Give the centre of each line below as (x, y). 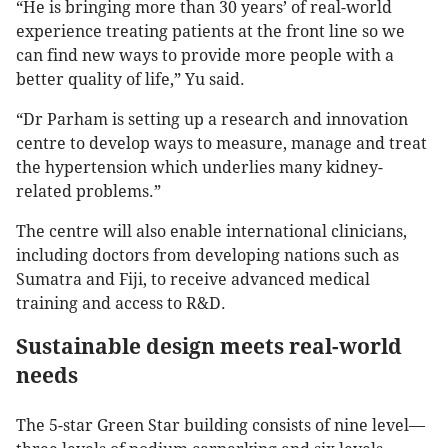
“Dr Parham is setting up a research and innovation (212, 120)
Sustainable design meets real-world (209, 347)
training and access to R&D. (121, 304)
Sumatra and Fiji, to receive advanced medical (193, 280)
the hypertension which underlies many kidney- (199, 168)
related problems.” (88, 192)
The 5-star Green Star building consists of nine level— (220, 426)
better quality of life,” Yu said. (130, 80)
